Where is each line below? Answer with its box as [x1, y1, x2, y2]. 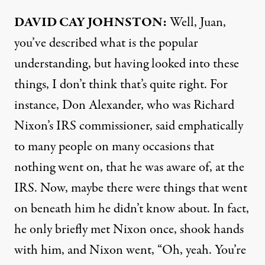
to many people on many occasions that [14, 137, 214, 156]
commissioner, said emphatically [76, 117, 243, 135]
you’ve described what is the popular [14, 34, 198, 53]
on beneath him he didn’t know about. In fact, [14, 199, 249, 218]
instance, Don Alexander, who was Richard [14, 96, 234, 115]
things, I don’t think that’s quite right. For [14, 75, 228, 94]
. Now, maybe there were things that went [34, 179, 247, 198]
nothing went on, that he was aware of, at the [14, 158, 244, 177]
